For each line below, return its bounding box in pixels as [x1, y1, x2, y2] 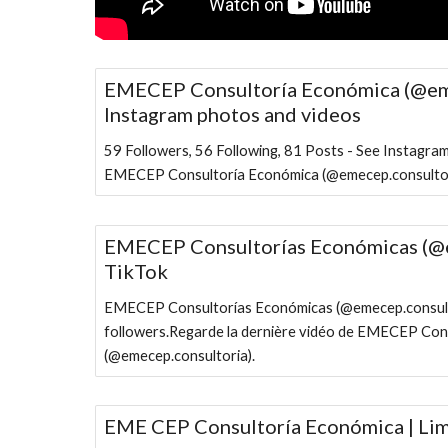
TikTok [103, 258, 168, 283]
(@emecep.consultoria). [103, 346, 255, 364]
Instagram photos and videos [103, 102, 361, 127]
